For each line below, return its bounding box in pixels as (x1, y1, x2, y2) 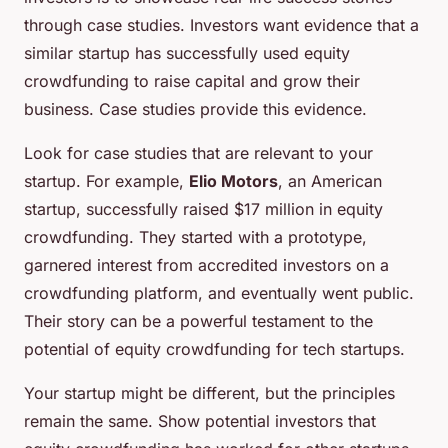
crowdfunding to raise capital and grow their (24, 71, 360, 92)
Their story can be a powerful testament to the (24, 311, 373, 332)
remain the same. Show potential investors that (24, 411, 376, 432)
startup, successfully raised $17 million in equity (24, 199, 383, 220)
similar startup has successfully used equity (24, 43, 350, 64)
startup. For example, (24, 171, 189, 192)
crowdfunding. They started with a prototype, (24, 227, 367, 248)
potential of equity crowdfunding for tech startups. (24, 339, 405, 360)
